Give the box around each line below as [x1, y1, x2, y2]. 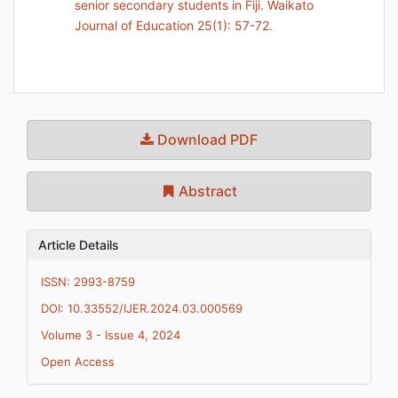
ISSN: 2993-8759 [41, 275, 135, 289]
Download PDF [154, 131, 258, 148]
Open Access [41, 354, 115, 369]
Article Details [38, 237, 119, 252]
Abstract [174, 182, 237, 200]
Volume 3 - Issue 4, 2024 [41, 328, 180, 342]
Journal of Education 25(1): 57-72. [75, 18, 273, 33]
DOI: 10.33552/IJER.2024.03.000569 [41, 301, 243, 315]
